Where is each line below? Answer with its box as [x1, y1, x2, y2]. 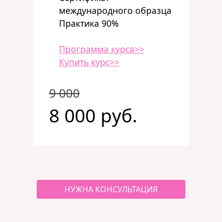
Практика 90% [58, 17, 119, 29]
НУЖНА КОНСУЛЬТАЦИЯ [64, 184, 158, 195]
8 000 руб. [49, 103, 137, 128]
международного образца [58, 4, 171, 16]
